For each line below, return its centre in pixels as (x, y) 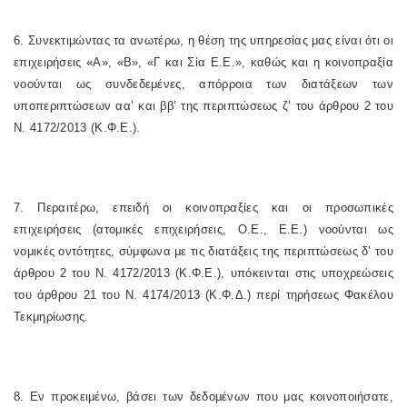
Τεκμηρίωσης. (51, 317)
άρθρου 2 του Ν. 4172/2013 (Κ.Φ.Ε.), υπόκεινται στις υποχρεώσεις (203, 273)
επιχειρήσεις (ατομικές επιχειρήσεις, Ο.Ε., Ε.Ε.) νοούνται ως (203, 229)
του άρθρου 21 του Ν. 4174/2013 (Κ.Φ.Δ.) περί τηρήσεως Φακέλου (203, 295)
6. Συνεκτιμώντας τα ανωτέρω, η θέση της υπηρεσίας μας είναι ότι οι (203, 40)
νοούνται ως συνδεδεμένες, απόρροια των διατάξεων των (203, 84)
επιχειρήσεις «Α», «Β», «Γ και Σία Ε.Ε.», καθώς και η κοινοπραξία (203, 62)
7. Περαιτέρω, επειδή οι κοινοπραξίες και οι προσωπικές (203, 208)
